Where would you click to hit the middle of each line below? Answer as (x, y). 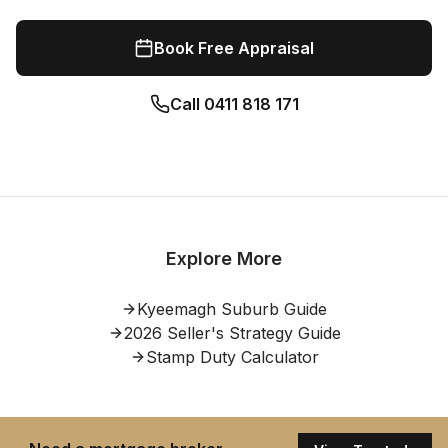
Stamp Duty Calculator (232, 357)
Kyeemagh (176, 309)
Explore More (224, 258)
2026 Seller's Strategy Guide (232, 333)
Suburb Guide (271, 309)
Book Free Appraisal (234, 48)
